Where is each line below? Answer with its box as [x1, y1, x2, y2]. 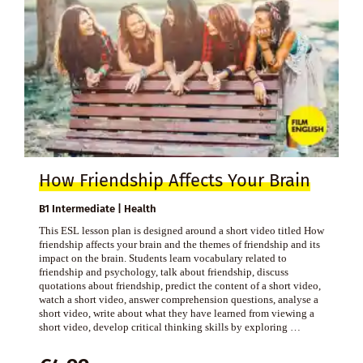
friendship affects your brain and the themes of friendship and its [38, 238, 320, 251]
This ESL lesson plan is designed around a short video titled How [38, 224, 324, 237]
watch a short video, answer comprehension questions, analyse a [38, 293, 318, 306]
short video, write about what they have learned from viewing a [38, 307, 314, 320]
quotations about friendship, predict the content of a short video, [38, 280, 321, 293]
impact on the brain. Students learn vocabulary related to [38, 252, 287, 265]
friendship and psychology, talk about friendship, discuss [38, 266, 288, 279]
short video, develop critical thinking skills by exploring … [38, 321, 301, 334]
